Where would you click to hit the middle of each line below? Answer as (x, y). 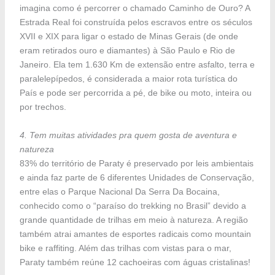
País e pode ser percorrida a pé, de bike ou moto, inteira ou (135, 93)
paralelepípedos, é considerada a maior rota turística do (128, 79)
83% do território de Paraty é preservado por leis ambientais (136, 163)
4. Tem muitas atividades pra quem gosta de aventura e (128, 135)
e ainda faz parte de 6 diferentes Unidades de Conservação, (137, 177)
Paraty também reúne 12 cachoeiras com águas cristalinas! (135, 262)
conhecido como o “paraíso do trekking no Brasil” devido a (133, 205)
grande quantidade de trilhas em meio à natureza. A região (134, 219)
